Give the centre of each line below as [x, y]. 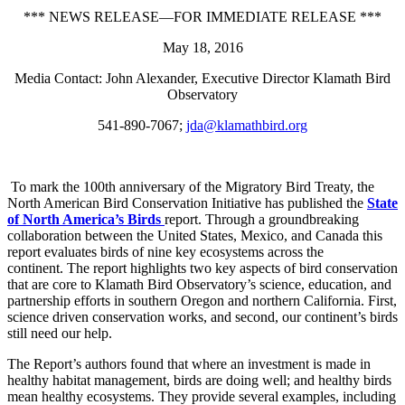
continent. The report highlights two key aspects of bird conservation [202, 268]
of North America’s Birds [86, 219]
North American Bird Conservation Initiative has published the [187, 202]
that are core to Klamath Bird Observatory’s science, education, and [199, 284]
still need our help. [60, 333]
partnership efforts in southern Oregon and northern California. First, [202, 300]
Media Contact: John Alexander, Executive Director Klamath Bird [202, 78]
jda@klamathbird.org [247, 125]
